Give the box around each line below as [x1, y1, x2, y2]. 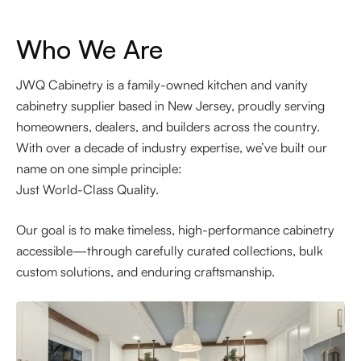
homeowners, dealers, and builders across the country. [16, 118, 320, 135]
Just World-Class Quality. [16, 181, 159, 198]
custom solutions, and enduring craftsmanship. [16, 263, 275, 280]
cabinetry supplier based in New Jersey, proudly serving [16, 98, 325, 114]
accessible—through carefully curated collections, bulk [16, 243, 323, 259]
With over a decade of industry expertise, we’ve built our [16, 139, 327, 156]
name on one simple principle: [16, 160, 182, 177]
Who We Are [16, 33, 163, 66]
